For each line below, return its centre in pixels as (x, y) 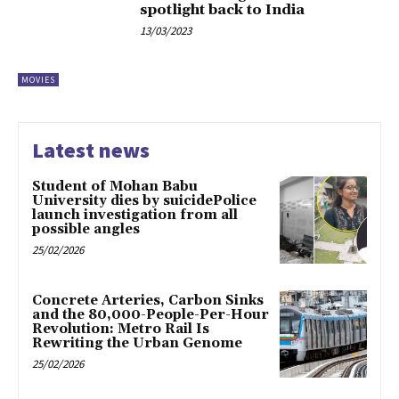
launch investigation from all (135, 216)
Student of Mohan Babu (115, 187)
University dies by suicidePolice (144, 201)
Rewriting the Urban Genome (137, 344)
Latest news (91, 151)
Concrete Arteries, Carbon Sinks (148, 301)
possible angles (86, 230)
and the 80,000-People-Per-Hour (151, 315)
